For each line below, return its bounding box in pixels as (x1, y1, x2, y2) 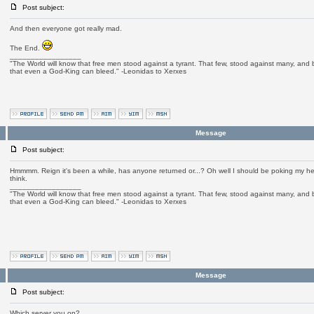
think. (9, 175, 27, 182)
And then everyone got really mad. (9, 25, 122, 32)
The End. (9, 44, 42, 52)
